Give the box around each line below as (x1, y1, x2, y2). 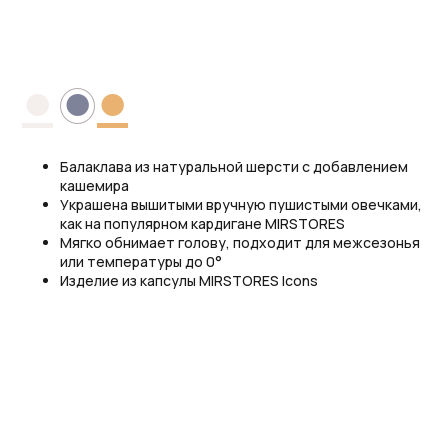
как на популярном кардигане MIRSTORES (60, 214, 345, 234)
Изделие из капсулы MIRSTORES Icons (60, 271, 318, 291)
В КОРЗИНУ (52, 25, 114, 43)
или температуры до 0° (60, 252, 222, 272)
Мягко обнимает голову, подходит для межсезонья (60, 233, 420, 253)
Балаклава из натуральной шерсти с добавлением (60, 157, 408, 177)
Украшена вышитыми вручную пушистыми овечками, (60, 195, 422, 215)
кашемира (60, 176, 129, 196)
